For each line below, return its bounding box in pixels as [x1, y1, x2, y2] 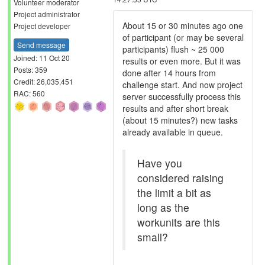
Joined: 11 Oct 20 [14, 52, 70, 63]
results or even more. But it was [122, 55, 241, 67]
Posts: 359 [14, 64, 47, 75]
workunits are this [137, 215, 220, 230]
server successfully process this [122, 91, 241, 102]
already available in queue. [122, 126, 223, 138]
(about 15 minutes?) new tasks [122, 114, 238, 126]
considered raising [137, 170, 224, 185]
